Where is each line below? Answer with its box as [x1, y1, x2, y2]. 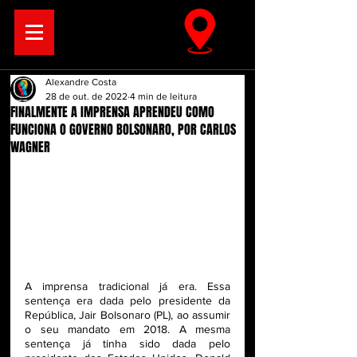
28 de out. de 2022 [45, 91, 127, 102]
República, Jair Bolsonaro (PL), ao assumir [25, 308, 230, 322]
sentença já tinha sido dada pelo [25, 337, 230, 351]
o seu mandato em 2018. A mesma [25, 323, 230, 336]
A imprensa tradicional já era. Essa [25, 280, 230, 293]
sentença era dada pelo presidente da [25, 294, 230, 308]
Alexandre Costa [45, 76, 116, 88]
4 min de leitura [130, 91, 197, 102]
